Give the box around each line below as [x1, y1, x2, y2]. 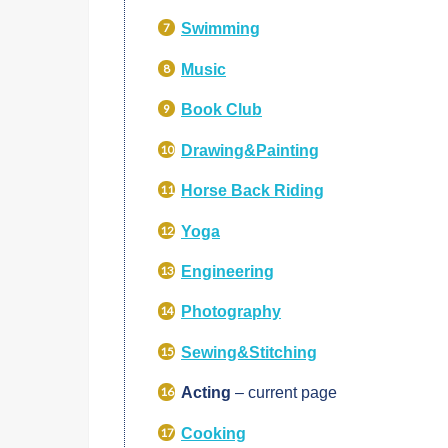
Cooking [181, 423, 247, 442]
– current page [235, 383, 338, 402]
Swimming [181, 19, 261, 38]
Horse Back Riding [181, 181, 325, 200]
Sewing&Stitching [181, 342, 318, 361]
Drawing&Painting [181, 140, 320, 159]
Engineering [181, 261, 275, 280]
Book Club [181, 100, 263, 119]
